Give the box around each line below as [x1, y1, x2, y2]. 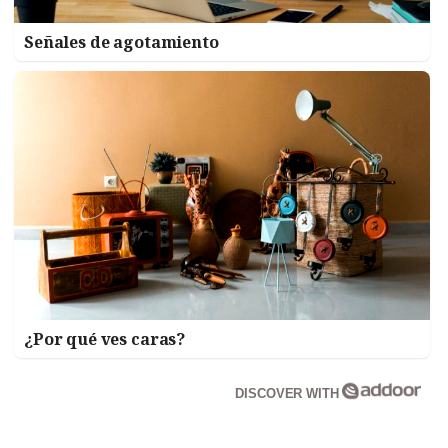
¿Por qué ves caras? [24, 328, 186, 351]
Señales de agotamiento [24, 30, 219, 53]
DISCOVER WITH [235, 386, 343, 402]
